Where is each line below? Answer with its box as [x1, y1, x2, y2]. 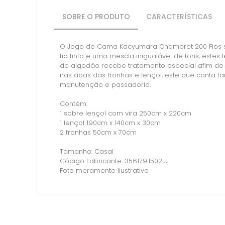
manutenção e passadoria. [60, 80, 153, 90]
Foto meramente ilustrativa [60, 166, 149, 176]
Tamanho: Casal [60, 147, 116, 157]
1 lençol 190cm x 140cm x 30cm [60, 118, 163, 129]
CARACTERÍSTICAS [146, 12, 212, 23]
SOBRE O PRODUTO [62, 12, 130, 23]
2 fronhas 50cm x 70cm [60, 128, 139, 138]
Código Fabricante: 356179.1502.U [60, 156, 170, 167]
